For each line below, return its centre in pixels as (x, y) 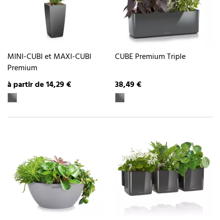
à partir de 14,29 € (39, 85)
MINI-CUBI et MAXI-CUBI (49, 57)
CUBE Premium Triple (150, 57)
